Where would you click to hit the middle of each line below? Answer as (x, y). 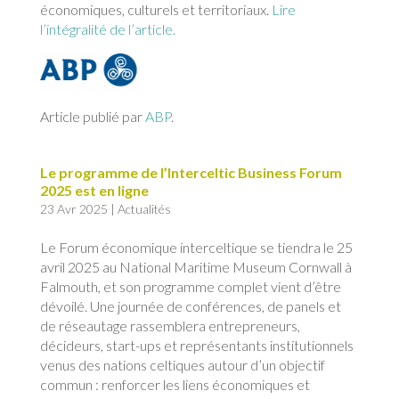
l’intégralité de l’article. (107, 29)
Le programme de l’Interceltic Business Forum (191, 173)
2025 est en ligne (94, 191)
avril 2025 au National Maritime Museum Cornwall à (195, 267)
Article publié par (92, 117)
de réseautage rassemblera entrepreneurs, (170, 326)
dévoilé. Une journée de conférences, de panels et (190, 306)
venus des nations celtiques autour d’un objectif (182, 365)
